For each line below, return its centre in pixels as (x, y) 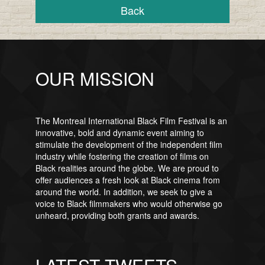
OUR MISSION (95, 78)
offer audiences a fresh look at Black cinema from (127, 180)
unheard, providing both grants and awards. (117, 215)
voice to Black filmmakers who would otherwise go (129, 203)
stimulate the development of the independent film (129, 144)
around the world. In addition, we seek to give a (124, 192)
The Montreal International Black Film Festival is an (131, 121)
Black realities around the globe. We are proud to (127, 168)
